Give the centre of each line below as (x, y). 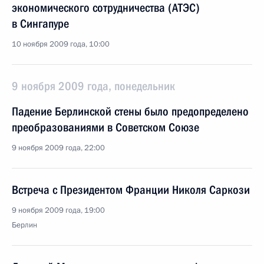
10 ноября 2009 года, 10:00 (61, 44)
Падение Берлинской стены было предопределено (130, 111)
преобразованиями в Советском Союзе (105, 127)
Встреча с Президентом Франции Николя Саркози (131, 190)
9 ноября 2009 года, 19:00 (58, 210)
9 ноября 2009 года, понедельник (93, 86)
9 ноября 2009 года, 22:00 (58, 148)
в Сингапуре (40, 24)
